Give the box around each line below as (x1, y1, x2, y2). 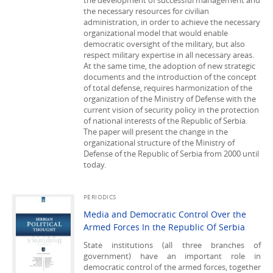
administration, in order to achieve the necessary (83, 16, 260, 27)
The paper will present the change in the (83, 126, 228, 137)
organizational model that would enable (83, 27, 228, 38)
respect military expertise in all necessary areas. (83, 49, 254, 60)
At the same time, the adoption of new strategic (83, 60, 255, 71)
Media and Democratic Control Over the (83, 208, 246, 220)
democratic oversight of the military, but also (83, 38, 245, 49)
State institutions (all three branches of (83, 239, 261, 250)
